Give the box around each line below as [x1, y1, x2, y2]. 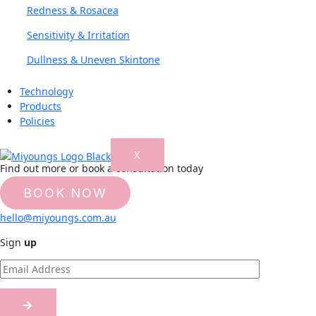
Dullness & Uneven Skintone [27, 53, 160, 66]
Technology [20, 85, 73, 98]
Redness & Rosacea [27, 4, 119, 17]
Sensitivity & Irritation [27, 28, 130, 42]
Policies [20, 114, 55, 128]
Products [20, 99, 61, 113]
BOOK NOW [23, 186, 107, 200]
